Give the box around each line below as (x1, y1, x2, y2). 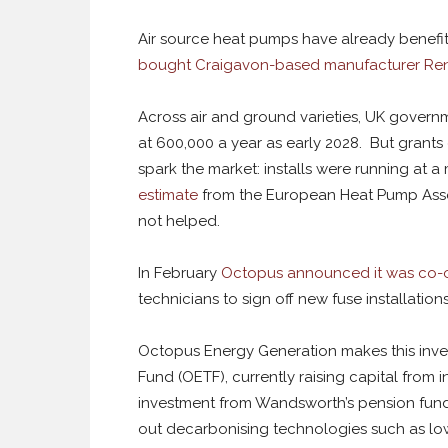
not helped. (138, 212, 220, 230)
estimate (138, 186, 198, 204)
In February (138, 264, 221, 282)
